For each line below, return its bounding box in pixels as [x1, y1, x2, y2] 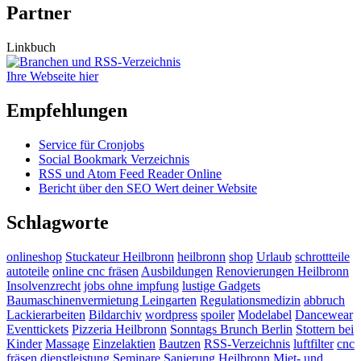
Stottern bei [296, 322, 354, 336]
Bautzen [159, 336, 201, 351]
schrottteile [295, 249, 350, 263]
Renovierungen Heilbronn [216, 263, 349, 278]
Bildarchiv [89, 307, 142, 322]
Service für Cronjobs [39, 138, 144, 152]
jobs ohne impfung [84, 278, 179, 293]
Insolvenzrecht [6, 278, 81, 293]
